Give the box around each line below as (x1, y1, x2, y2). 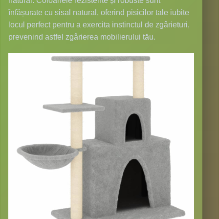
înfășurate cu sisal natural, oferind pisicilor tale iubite (8, 8, 190, 17)
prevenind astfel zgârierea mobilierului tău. (8, 33, 156, 42)
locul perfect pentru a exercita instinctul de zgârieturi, (8, 21, 190, 29)
